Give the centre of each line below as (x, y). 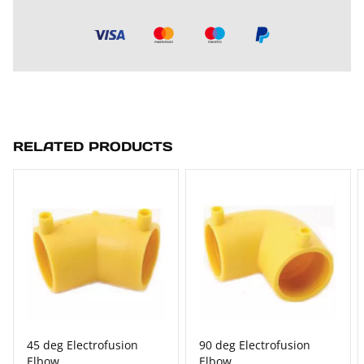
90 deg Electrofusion (255, 344)
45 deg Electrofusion (82, 344)
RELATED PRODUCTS (93, 146)
